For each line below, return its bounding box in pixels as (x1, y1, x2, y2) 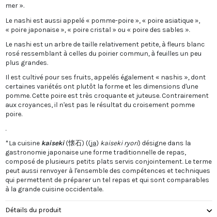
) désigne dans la (138, 139, 191, 148)
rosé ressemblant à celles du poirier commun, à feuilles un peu (5, 49, 201, 58)
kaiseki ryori (100, 139, 138, 148)
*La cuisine (5, 139, 41, 148)
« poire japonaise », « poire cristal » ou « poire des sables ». (5, 25, 190, 34)
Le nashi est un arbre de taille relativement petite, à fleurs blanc (5, 40, 205, 48)
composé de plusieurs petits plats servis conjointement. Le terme (5, 157, 212, 166)
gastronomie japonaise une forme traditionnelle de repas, (5, 148, 186, 157)
